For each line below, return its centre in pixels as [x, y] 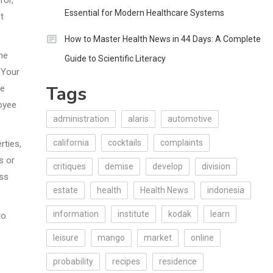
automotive [190, 119]
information [76, 214]
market [158, 238]
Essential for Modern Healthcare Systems [144, 13]
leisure [66, 238]
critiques [69, 166]
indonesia [225, 190]
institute [133, 214]
